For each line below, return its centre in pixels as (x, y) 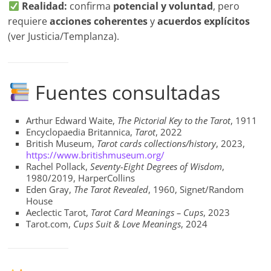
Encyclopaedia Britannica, (81, 132)
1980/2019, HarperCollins (81, 178)
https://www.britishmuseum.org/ (96, 155)
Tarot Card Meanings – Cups (147, 213)
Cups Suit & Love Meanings (127, 224)
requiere (29, 21)
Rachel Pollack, (58, 167)
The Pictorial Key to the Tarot (174, 121)
